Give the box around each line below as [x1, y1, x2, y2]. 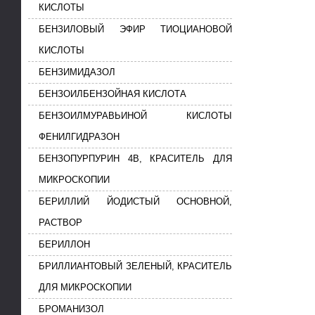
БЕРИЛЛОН [39, 239, 90, 250]
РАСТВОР [39, 217, 82, 229]
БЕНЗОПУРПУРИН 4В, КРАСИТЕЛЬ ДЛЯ [39, 153, 232, 165]
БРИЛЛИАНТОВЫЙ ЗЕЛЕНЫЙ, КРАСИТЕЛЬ [39, 261, 232, 272]
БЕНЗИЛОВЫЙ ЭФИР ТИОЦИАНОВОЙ [39, 24, 232, 35]
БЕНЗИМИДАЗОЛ [39, 67, 115, 78]
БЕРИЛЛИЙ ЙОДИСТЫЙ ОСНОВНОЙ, [39, 196, 232, 207]
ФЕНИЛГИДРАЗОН [39, 131, 120, 143]
